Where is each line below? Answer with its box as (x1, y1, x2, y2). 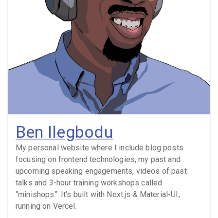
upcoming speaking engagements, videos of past (16, 166, 187, 176)
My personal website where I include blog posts (16, 143, 183, 152)
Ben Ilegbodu (16, 122, 113, 142)
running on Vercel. (16, 201, 77, 211)
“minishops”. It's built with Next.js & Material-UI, (16, 189, 180, 199)
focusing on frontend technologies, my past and (16, 154, 181, 164)
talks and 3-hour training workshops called (16, 178, 163, 187)
